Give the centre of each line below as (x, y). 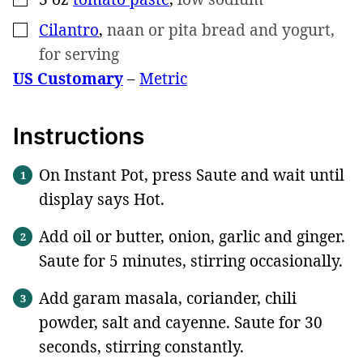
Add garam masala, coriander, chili (168, 298)
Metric (163, 78)
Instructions (81, 136)
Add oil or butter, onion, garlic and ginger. (192, 236)
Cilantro (69, 30)
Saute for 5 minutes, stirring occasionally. (191, 261)
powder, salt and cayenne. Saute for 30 (181, 322)
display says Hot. (102, 199)
